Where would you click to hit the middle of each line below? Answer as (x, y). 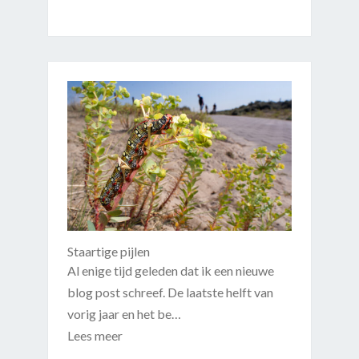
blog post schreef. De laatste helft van (170, 292)
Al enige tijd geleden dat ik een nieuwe (170, 271)
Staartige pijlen (108, 252)
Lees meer (95, 336)
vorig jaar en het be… (124, 314)
